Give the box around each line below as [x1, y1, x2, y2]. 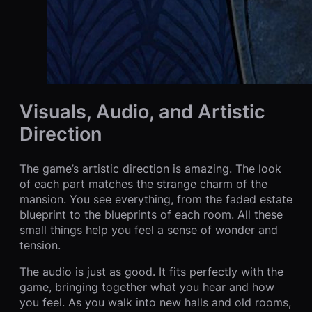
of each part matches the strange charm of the [19, 177, 267, 191]
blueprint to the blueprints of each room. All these [19, 208, 283, 221]
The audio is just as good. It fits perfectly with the [19, 265, 283, 279]
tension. [19, 238, 61, 252]
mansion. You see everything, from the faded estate [19, 192, 292, 206]
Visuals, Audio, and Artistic [19, 100, 265, 124]
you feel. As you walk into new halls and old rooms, [19, 295, 291, 309]
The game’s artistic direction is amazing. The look [19, 162, 281, 175]
